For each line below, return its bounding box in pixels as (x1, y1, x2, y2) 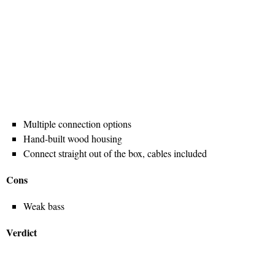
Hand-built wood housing (23, 131, 122, 145)
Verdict (6, 225, 37, 239)
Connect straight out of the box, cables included (23, 146, 207, 160)
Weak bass (23, 199, 64, 212)
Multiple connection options (23, 117, 131, 130)
